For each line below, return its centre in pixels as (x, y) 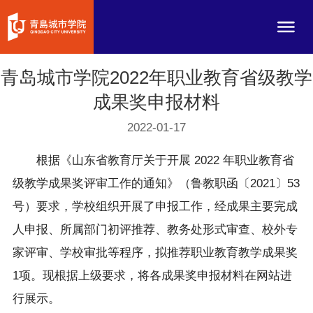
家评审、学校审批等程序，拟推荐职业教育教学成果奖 (155, 253)
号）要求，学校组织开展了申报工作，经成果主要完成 (155, 206)
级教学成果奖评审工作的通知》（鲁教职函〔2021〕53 (156, 183)
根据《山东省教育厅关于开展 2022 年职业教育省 (153, 160)
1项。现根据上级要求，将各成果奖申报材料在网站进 (152, 276)
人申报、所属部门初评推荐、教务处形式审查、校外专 (155, 230)
